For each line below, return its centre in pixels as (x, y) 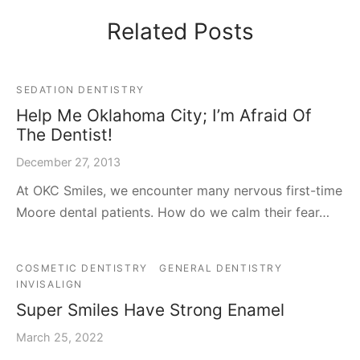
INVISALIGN (49, 284)
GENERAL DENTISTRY (221, 268)
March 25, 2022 (60, 337)
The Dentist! (64, 134)
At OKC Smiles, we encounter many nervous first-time (179, 190)
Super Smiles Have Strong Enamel (150, 309)
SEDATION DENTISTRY (80, 89)
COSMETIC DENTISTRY (82, 268)
